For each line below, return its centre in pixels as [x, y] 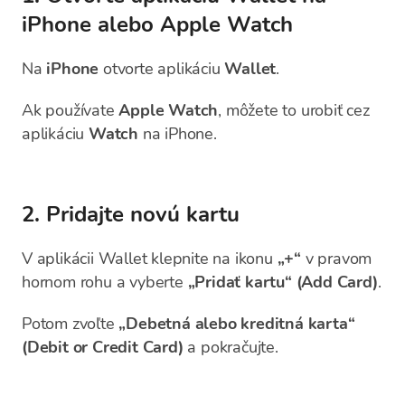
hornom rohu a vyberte [105, 282]
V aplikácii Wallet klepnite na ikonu [150, 259]
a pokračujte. [231, 347]
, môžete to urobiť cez [294, 110]
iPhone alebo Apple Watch [157, 24]
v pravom [337, 259]
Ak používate [71, 110]
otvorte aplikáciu [162, 69]
